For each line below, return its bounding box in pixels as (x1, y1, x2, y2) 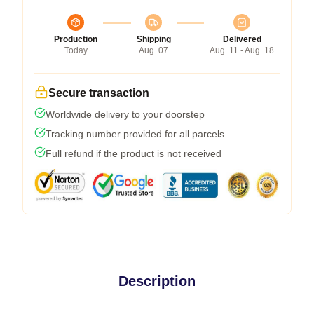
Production (54, 34, 97, 44)
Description (118, 273, 196, 289)
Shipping (136, 34, 171, 44)
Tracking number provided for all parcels (46, 128, 224, 139)
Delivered (222, 34, 261, 44)
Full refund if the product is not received (46, 148, 221, 159)
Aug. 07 (139, 46, 168, 55)
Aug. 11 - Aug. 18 (210, 46, 274, 55)
